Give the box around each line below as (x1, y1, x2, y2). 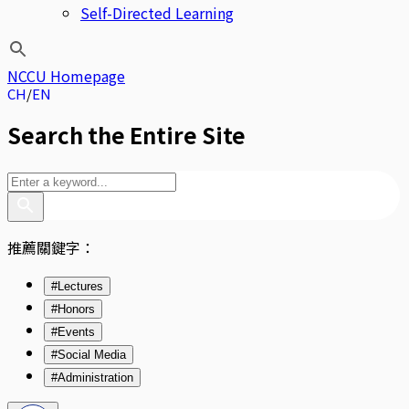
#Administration (51, 370, 133, 384)
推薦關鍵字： (7, 236, 95, 258)
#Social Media (51, 347, 126, 362)
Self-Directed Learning (80, 2, 234, 24)
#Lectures (51, 278, 103, 293)
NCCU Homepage (7, 65, 125, 87)
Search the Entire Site (7, 118, 246, 151)
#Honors (51, 301, 95, 316)
